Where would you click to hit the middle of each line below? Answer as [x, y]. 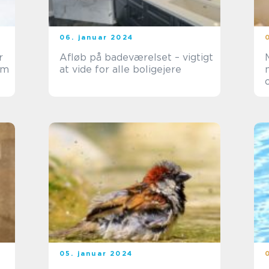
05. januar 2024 [96, 253]
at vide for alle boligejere [120, 69]
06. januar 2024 [96, 37]
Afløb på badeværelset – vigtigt [136, 57]
